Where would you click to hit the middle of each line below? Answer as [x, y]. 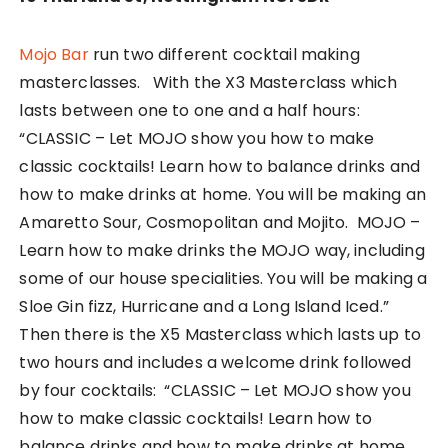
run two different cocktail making [224, 54]
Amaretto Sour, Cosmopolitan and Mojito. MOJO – [220, 222]
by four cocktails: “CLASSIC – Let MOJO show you [215, 390]
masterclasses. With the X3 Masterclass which [208, 82]
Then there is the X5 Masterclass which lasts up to [220, 334]
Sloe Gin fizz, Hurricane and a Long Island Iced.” [204, 306]
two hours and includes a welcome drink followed [215, 362]
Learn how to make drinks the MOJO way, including [222, 250]
